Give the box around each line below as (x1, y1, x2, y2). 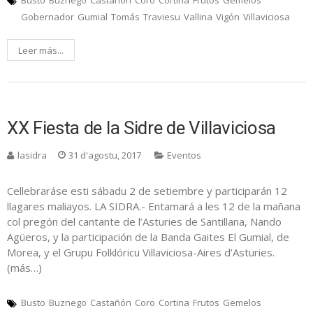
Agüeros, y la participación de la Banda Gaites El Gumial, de (7, 230, 289, 245)
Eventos (167, 149, 201, 162)
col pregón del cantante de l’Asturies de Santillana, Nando (7, 214, 282, 229)
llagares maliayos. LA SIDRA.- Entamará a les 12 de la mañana (7, 199, 300, 214)
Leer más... (18, 44, 64, 57)
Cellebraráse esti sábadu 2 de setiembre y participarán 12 (7, 184, 287, 198)
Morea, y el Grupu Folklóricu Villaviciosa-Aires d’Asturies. (7, 245, 275, 260)
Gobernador (21, 10, 74, 24)
